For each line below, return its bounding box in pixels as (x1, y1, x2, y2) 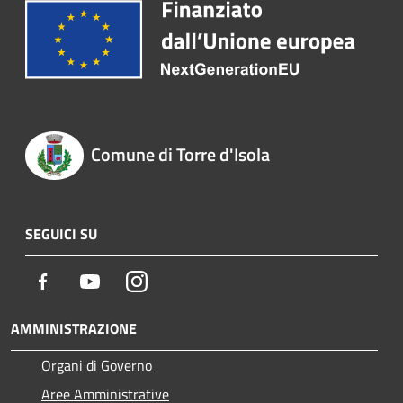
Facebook (53, 269, 109, 291)
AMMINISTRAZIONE (11, 317, 137, 339)
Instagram (147, 269, 209, 291)
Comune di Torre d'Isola (90, 139, 270, 168)
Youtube (100, 269, 150, 291)
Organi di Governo (41, 354, 152, 376)
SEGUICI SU (25, 222, 97, 245)
